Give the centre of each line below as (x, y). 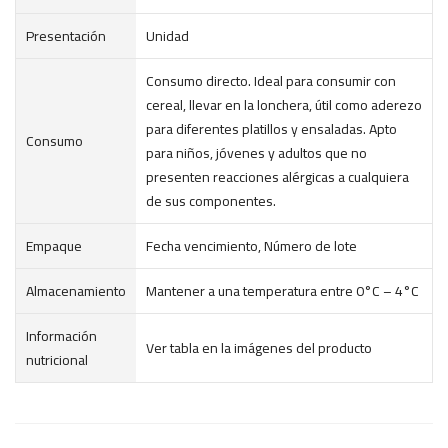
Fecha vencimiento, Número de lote (251, 246)
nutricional (57, 360)
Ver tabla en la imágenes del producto (259, 348)
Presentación (66, 36)
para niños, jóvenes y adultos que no (256, 153)
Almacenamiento (76, 291)
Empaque (54, 246)
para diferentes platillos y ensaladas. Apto (271, 129)
